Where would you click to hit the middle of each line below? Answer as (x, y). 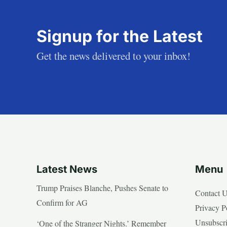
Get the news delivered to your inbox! (113, 56)
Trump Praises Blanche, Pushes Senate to (102, 187)
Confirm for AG (62, 202)
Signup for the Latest (120, 36)
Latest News (67, 169)
